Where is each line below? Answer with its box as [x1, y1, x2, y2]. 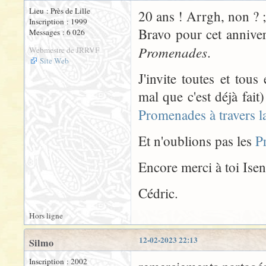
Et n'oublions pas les [138, 131, 255, 150]
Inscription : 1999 [29, 15, 87, 27]
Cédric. [138, 183, 178, 202]
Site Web [40, 55, 69, 66]
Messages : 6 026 [29, 26, 85, 37]
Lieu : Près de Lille [29, 5, 90, 16]
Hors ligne [29, 210, 63, 221]
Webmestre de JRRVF [29, 44, 99, 55]
